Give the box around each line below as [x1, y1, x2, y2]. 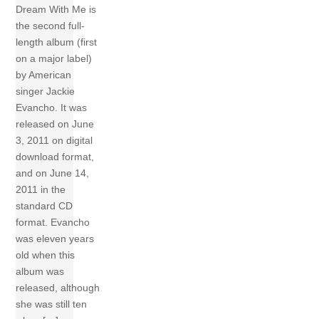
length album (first [16, 36, 98, 48]
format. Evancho [16, 216, 90, 229]
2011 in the [16, 184, 66, 196]
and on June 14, [16, 167, 90, 179]
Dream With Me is [16, 4, 97, 16]
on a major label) [16, 53, 93, 65]
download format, [16, 151, 95, 163]
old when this [16, 249, 75, 261]
